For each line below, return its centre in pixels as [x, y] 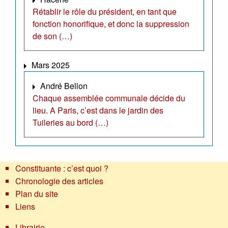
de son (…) [52, 36]
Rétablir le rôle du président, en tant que [105, 12]
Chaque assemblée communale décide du [109, 98]
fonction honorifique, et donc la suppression [111, 24]
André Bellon [64, 86]
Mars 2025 [51, 65]
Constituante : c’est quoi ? [62, 168]
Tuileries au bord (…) [70, 123]
